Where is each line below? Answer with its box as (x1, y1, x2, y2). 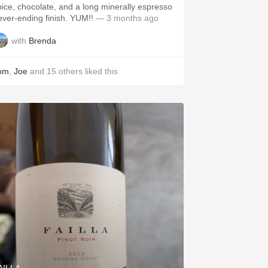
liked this (83, 66, 118, 76)
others (59, 66, 83, 76)
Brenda (29, 35, 56, 45)
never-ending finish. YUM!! (70, 13, 93, 23)
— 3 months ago (93, 13, 159, 23)
